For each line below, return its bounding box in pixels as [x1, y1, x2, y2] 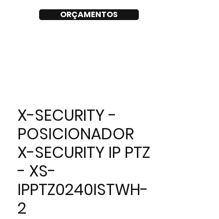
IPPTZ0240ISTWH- [18, 178, 148, 200]
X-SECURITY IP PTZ [18, 141, 150, 163]
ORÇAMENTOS [60, 9, 118, 20]
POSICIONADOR [18, 123, 134, 145]
